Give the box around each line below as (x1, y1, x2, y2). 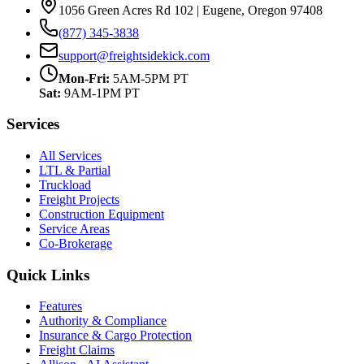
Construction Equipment (39, 206, 164, 221)
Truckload (39, 177, 91, 192)
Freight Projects (39, 192, 119, 206)
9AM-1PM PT (64, 85, 140, 100)
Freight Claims (39, 343, 115, 357)
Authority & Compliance (39, 314, 167, 328)
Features (39, 299, 82, 314)
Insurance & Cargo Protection (39, 328, 192, 343)
